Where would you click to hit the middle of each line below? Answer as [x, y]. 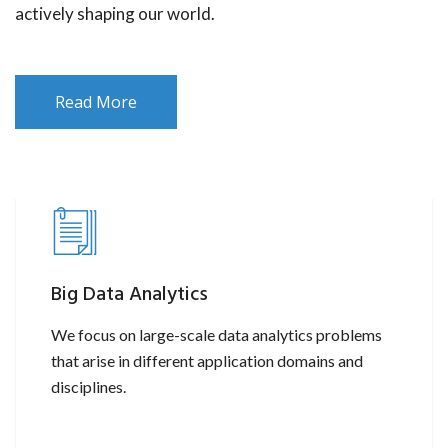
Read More [96, 101]
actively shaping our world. [115, 13]
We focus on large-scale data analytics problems [216, 334]
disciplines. [88, 386]
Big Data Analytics [129, 294]
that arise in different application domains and [207, 360]
